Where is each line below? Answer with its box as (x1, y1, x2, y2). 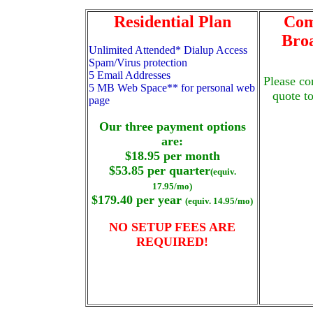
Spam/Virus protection (88, 57, 187, 68)
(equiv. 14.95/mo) (185, 196, 253, 206)
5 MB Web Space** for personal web (88, 82, 255, 94)
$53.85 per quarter (108, 163, 210, 177)
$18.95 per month (124, 149, 220, 163)
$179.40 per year (92, 193, 185, 207)
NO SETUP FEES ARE (109, 220, 235, 234)
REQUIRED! (136, 235, 208, 249)
